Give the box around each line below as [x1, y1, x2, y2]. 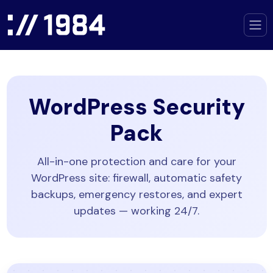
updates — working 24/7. [74, 204, 199, 218]
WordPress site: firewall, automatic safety [31, 171, 242, 185]
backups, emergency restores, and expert [30, 187, 243, 202]
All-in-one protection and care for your [37, 154, 236, 169]
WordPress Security [28, 93, 245, 121]
